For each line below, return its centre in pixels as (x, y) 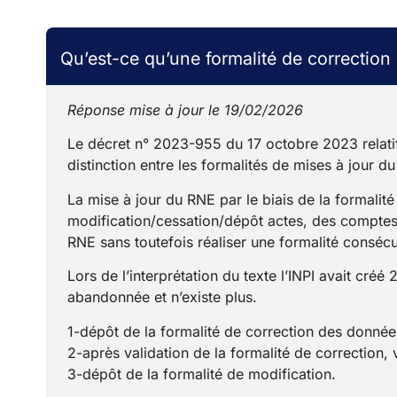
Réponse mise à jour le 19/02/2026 (185, 110)
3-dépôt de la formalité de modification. (202, 374)
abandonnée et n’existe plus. (162, 297)
